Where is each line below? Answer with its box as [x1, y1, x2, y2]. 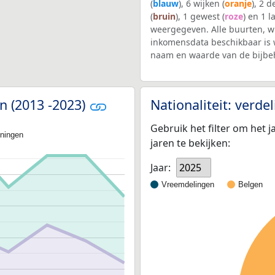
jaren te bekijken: [150, 136, 230, 150]
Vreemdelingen [161, 179, 214, 189]
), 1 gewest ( [176, 10, 225, 23]
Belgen [238, 179, 263, 189]
